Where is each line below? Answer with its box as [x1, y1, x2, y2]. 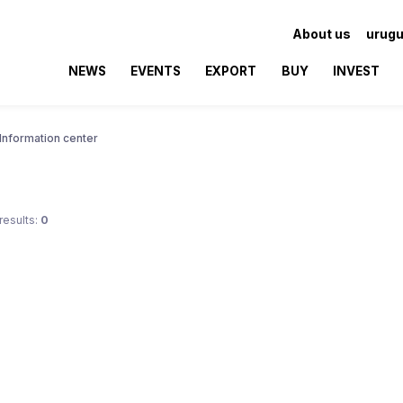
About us [292, 25, 351, 41]
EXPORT [205, 63, 257, 78]
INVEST [332, 63, 380, 78]
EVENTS [130, 63, 182, 78]
